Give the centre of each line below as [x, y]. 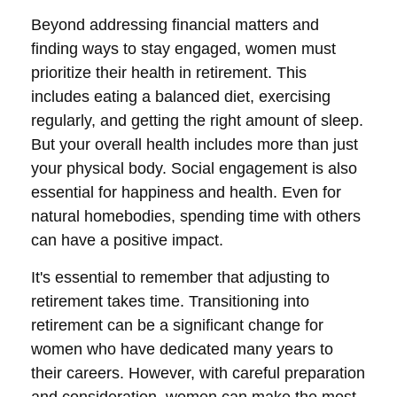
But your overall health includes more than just [195, 144]
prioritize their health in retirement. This [169, 73]
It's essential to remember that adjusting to [180, 277]
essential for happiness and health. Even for [186, 192]
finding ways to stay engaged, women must [183, 49]
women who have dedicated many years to [182, 349]
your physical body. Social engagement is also [194, 168]
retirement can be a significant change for [177, 325]
